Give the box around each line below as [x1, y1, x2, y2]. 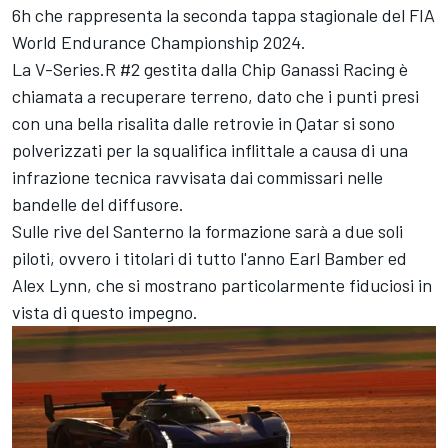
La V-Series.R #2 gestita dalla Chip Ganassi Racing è [12, 58, 408, 81]
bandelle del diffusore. [12, 193, 184, 216]
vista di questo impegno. [12, 301, 198, 324]
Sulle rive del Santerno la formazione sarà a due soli [12, 220, 403, 243]
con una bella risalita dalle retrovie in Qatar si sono [12, 112, 395, 135]
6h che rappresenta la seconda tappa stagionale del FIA [12, 4, 435, 27]
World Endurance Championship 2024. [12, 31, 306, 54]
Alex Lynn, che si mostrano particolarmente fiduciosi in [12, 274, 432, 297]
